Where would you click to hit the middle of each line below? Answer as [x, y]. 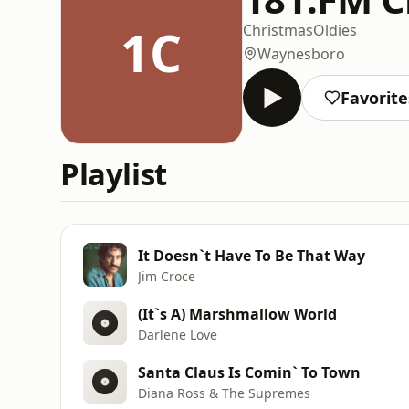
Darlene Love [178, 334]
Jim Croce [167, 276]
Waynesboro [301, 53]
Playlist [114, 174]
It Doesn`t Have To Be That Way [252, 255]
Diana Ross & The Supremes [224, 393]
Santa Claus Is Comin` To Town [249, 372]
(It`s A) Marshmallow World [237, 314]
